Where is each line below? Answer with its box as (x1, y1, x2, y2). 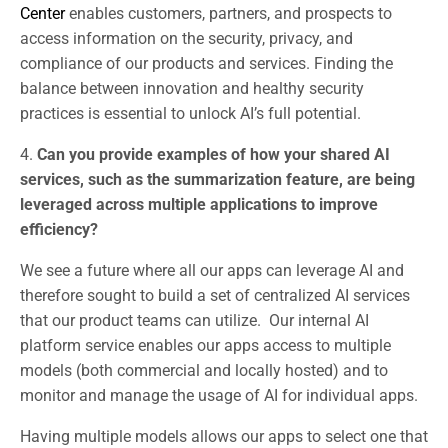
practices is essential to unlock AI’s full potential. (20, 103, 361, 123)
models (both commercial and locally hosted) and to (20, 360, 388, 380)
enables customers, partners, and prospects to (65, 3, 392, 23)
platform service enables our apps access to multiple (20, 335, 391, 355)
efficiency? (20, 219, 98, 239)
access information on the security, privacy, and (20, 28, 353, 48)
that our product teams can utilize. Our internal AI (20, 310, 369, 330)
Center (20, 3, 65, 23)
